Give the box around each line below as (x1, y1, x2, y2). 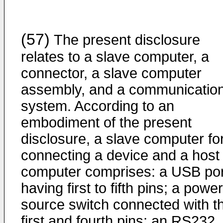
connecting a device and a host (21, 147, 220, 163)
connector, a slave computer (21, 65, 202, 81)
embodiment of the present (21, 114, 192, 130)
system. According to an (21, 98, 174, 114)
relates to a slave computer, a (21, 49, 209, 65)
